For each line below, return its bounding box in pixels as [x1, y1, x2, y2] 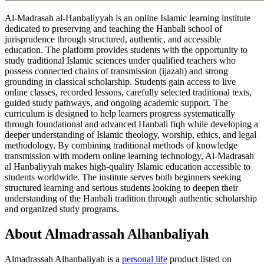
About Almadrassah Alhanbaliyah [5, 226, 209, 242]
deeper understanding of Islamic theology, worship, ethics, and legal [5, 129, 256, 140]
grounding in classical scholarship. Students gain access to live [5, 76, 236, 87]
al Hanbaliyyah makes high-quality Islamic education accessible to [5, 161, 250, 171]
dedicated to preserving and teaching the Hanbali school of [5, 23, 222, 34]
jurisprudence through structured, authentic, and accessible [5, 34, 221, 44]
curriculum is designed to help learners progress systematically [5, 108, 235, 118]
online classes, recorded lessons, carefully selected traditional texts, [5, 87, 252, 97]
